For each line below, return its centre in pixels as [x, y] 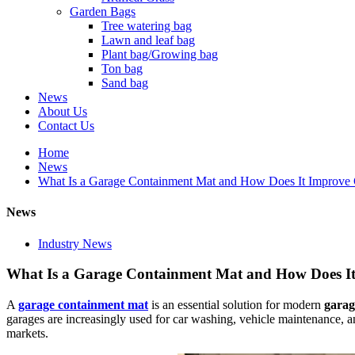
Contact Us [66, 126]
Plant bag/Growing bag [160, 54]
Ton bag [122, 69]
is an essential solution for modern [236, 304]
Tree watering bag [147, 26]
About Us [63, 111]
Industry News [75, 243]
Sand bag [125, 83]
